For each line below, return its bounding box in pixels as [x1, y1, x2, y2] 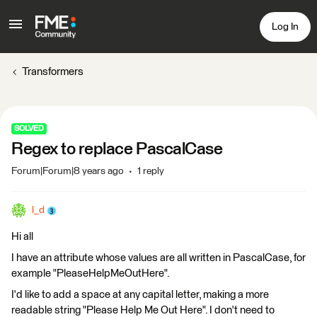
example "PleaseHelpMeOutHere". [11, 268, 170, 279]
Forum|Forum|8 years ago [11, 166, 124, 176]
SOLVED [14, 125, 44, 132]
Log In [272, 21, 299, 32]
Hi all [11, 231, 33, 242]
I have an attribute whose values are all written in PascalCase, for [11, 253, 306, 263]
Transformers [22, 67, 83, 77]
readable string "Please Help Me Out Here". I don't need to [11, 305, 275, 316]
